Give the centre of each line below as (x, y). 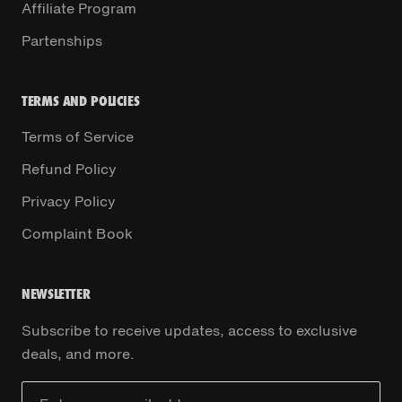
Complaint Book (77, 233)
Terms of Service (78, 136)
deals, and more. (78, 353)
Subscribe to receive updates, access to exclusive (189, 330)
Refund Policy (69, 168)
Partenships (62, 40)
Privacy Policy (69, 201)
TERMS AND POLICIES (81, 100)
